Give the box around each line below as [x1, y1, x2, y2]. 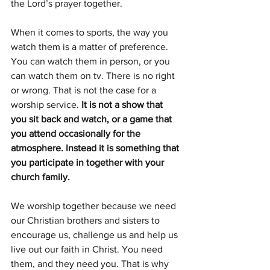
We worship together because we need [11, 201, 178, 211]
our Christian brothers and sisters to [11, 215, 162, 225]
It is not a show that [81, 99, 165, 110]
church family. [11, 172, 70, 182]
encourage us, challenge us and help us [11, 230, 180, 240]
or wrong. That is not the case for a [11, 85, 159, 95]
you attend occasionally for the [11, 128, 143, 139]
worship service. [11, 99, 81, 110]
